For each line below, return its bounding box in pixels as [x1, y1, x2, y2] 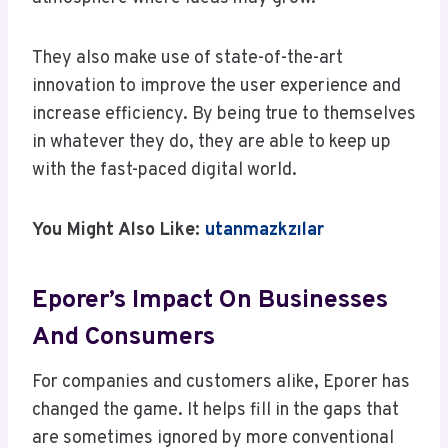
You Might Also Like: [32, 219, 205, 243]
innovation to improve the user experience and [32, 75, 401, 99]
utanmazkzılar [205, 219, 324, 243]
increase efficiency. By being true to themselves [32, 103, 416, 127]
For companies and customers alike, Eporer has [32, 371, 410, 395]
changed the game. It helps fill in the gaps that [32, 399, 399, 423]
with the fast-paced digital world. [32, 159, 297, 183]
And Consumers [32, 321, 215, 354]
